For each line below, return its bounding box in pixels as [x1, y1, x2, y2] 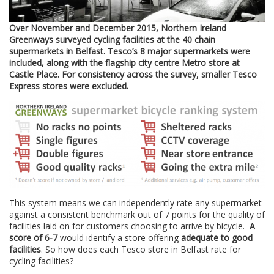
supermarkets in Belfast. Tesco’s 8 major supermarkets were [9, 45, 250, 57]
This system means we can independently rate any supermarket [9, 196, 262, 209]
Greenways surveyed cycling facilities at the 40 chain [9, 34, 215, 46]
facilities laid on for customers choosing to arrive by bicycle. [9, 220, 250, 232]
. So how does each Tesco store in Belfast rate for [41, 243, 241, 255]
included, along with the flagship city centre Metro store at [9, 57, 240, 69]
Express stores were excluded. [9, 80, 128, 92]
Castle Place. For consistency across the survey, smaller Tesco [9, 68, 257, 81]
